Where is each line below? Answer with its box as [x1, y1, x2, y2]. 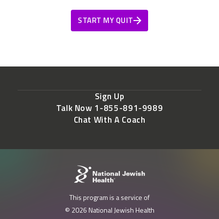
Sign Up [94, 90, 125, 103]
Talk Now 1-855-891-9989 [56, 102, 163, 115]
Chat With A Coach [73, 113, 146, 127]
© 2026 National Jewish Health [65, 205, 154, 216]
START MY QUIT [78, 15, 133, 26]
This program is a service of [69, 192, 150, 203]
